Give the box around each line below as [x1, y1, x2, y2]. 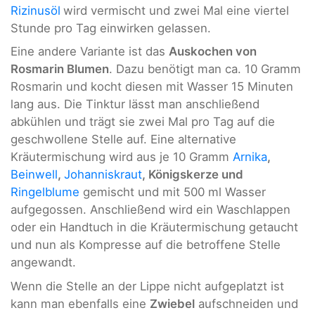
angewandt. [11, 255, 76, 270]
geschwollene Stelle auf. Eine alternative [11, 132, 236, 147]
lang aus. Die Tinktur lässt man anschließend [11, 97, 259, 112]
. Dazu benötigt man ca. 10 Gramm [109, 62, 301, 77]
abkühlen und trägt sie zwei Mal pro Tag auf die [11, 115, 275, 129]
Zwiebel [150, 296, 195, 311]
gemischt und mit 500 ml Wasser [79, 185, 266, 200]
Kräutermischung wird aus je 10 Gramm [11, 150, 233, 165]
